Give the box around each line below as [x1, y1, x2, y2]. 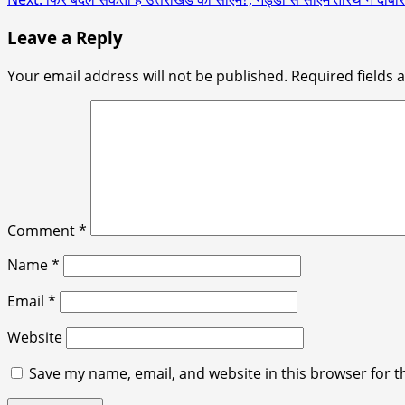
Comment [7, 220, 79, 240]
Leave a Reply [7, 25, 123, 49]
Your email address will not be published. [7, 65, 287, 86]
